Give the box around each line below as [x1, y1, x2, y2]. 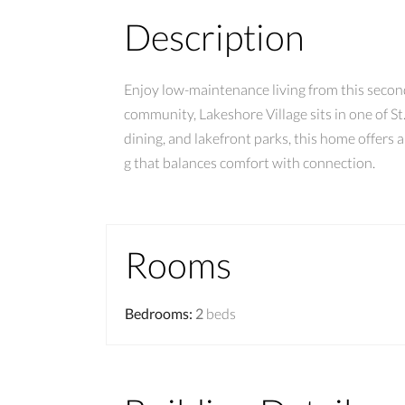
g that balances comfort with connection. [124, 153, 375, 171]
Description [124, 14, 305, 59]
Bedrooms [125, 304, 189, 322]
